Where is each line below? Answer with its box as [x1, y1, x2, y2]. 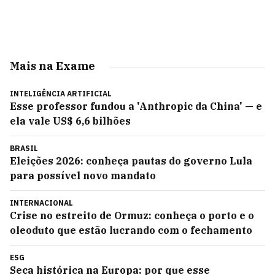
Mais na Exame [10, 59, 95, 73]
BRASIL [10, 144, 38, 153]
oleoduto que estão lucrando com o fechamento [10, 224, 252, 236]
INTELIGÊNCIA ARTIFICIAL [10, 89, 112, 98]
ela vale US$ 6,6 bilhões [10, 115, 131, 127]
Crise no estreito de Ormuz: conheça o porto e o [10, 209, 254, 222]
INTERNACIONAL [10, 198, 73, 207]
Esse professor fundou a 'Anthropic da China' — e [10, 100, 262, 112]
